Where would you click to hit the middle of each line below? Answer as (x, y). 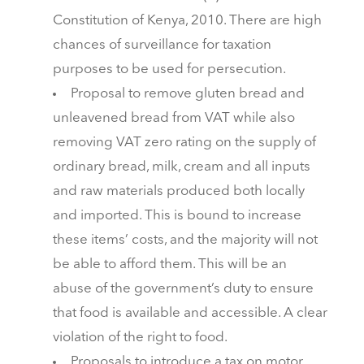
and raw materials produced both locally (178, 192)
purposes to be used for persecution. (169, 70)
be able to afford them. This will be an (169, 265)
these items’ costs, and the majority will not (185, 240)
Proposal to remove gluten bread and (187, 94)
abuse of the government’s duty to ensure (183, 289)
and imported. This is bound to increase (177, 216)
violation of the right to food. (140, 338)
